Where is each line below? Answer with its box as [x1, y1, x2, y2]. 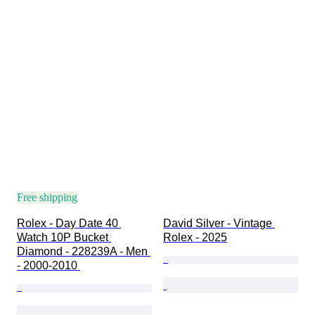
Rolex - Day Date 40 [17, 217, 121, 229]
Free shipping [17, 191, 77, 203]
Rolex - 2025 [163, 231, 227, 243]
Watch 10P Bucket [17, 231, 111, 243]
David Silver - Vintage [163, 217, 275, 229]
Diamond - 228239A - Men [17, 245, 150, 257]
